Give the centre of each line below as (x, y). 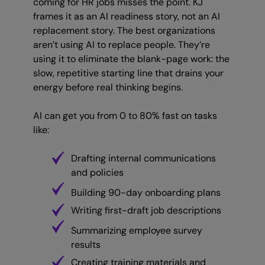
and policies (97, 173)
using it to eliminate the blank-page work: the (131, 59)
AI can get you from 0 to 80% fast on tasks (125, 116)
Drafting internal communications (143, 159)
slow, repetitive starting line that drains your (128, 73)
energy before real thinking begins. (108, 88)
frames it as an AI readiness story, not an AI (127, 17)
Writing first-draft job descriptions (146, 211)
